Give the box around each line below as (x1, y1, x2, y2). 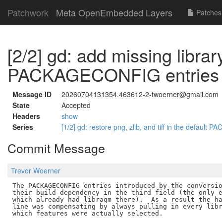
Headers (12, 111, 40, 121)
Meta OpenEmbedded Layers (56, 6, 172, 19)
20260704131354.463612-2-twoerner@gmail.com (61, 89, 219, 99)
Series (12, 122, 33, 132)
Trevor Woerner (11, 166, 60, 176)
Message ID (12, 89, 52, 99)
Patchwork (7, 6, 49, 19)
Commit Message (7, 139, 105, 157)
